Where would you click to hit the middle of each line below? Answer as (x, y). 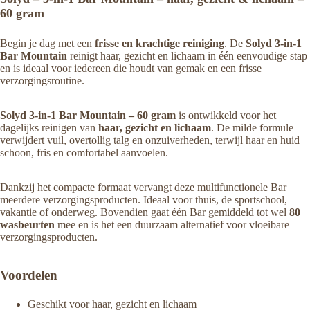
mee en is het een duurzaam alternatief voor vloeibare (172, 225)
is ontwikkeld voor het (226, 115)
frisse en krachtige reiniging (159, 43)
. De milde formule (252, 128)
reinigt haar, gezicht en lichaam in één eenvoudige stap (187, 56)
